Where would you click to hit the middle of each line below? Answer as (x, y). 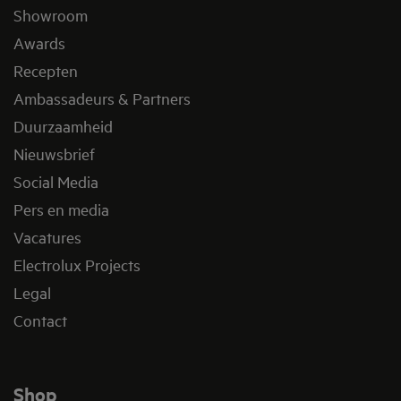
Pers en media (61, 209)
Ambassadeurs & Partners (102, 98)
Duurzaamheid (63, 125)
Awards (39, 42)
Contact (40, 320)
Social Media (56, 181)
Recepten (46, 70)
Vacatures (47, 236)
